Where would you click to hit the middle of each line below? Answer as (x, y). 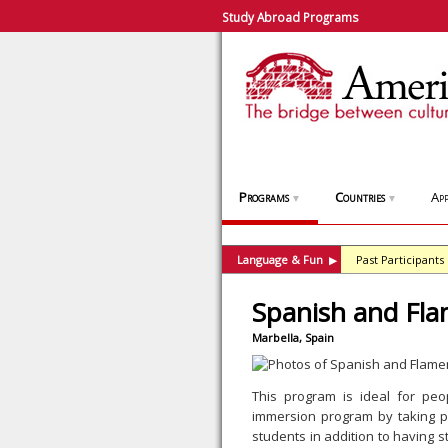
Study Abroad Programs (290, 17)
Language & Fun (280, 259)
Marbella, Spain (293, 337)
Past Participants (400, 259)
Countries (360, 197)
